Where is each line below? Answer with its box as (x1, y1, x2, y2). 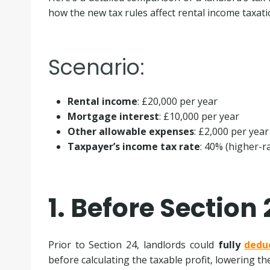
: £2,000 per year (193, 124, 269, 138)
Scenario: (48, 52, 145, 83)
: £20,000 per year (137, 94, 218, 108)
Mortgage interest (67, 109, 159, 123)
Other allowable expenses (67, 124, 194, 138)
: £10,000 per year (159, 109, 239, 123)
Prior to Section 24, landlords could (48, 237, 218, 251)
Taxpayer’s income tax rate (67, 139, 200, 153)
